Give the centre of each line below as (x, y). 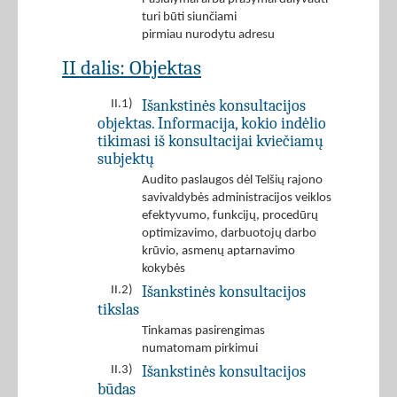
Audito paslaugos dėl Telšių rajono (232, 181)
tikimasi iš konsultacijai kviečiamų (210, 141)
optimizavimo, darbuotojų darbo (229, 234)
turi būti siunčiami (189, 18)
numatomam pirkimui (200, 349)
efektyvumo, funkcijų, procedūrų (230, 216)
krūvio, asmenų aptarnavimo (218, 252)
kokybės (163, 269)
